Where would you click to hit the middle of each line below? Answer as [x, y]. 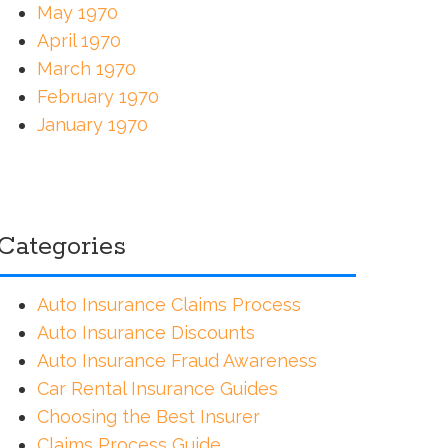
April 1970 [78, 41]
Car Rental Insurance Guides [157, 389]
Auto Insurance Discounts [145, 333]
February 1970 [97, 97]
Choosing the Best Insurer [148, 417]
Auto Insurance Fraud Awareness [176, 361]
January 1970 [92, 125]
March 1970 [86, 69]
